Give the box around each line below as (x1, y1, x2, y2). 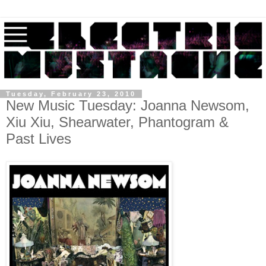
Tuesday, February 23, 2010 (6, 90, 136, 98)
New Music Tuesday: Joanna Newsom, (6, 97, 249, 114)
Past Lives (6, 131, 71, 147)
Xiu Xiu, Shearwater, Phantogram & (6, 114, 229, 131)
